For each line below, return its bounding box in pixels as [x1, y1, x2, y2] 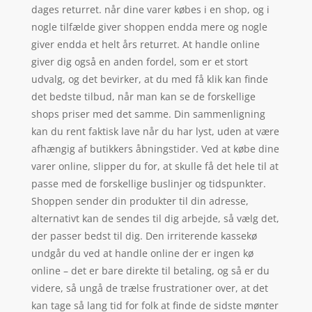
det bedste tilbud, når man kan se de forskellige [31, 89, 256, 103]
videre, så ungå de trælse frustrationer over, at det [31, 281, 268, 295]
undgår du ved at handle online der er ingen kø [31, 246, 253, 260]
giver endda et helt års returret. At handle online [31, 37, 260, 51]
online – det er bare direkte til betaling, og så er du [31, 263, 270, 277]
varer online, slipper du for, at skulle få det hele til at [31, 159, 279, 173]
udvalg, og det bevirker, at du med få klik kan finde [31, 72, 268, 86]
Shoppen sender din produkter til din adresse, [31, 194, 249, 208]
